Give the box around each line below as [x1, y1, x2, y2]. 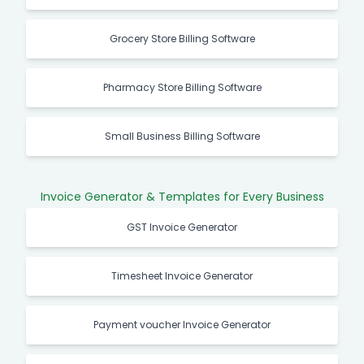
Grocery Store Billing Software [109, 31, 255, 45]
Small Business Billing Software [104, 128, 260, 143]
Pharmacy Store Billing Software [102, 80, 262, 94]
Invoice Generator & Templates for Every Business [40, 188, 324, 205]
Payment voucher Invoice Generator [93, 317, 271, 331]
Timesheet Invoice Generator [111, 268, 253, 283]
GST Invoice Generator [127, 219, 237, 234]
